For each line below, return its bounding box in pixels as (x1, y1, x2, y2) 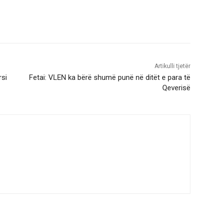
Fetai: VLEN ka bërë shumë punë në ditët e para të (29, 73, 190, 82)
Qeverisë (162, 83, 190, 93)
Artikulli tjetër (154, 63, 190, 70)
